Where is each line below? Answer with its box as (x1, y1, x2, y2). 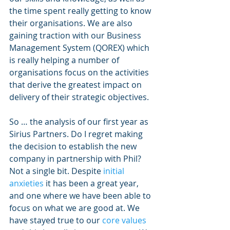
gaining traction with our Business (9, 30, 143, 41)
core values (102, 215, 148, 226)
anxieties (9, 178, 46, 189)
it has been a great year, (46, 178, 141, 189)
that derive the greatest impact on (9, 79, 144, 90)
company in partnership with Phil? (9, 153, 143, 164)
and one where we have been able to (9, 190, 155, 201)
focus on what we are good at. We (9, 202, 142, 214)
